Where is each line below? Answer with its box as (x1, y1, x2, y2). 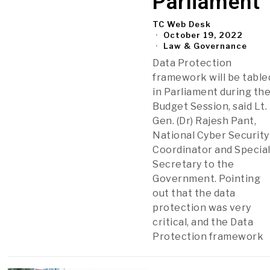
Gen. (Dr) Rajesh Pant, (152, 115, 257, 127)
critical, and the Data (152, 216, 254, 228)
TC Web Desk (152, 19, 212, 29)
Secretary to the (152, 158, 234, 170)
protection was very (152, 201, 251, 213)
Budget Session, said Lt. (152, 100, 268, 112)
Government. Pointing (152, 172, 261, 184)
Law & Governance (163, 40, 248, 51)
